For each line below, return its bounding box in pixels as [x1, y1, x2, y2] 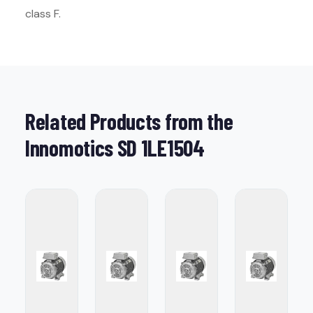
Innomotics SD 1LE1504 [25, 134, 205, 161]
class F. [25, 6, 61, 21]
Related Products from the [25, 108, 233, 134]
